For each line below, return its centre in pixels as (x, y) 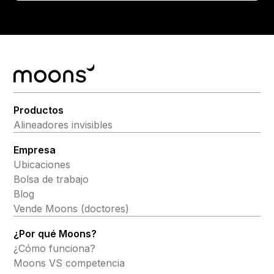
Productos (39, 110)
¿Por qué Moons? (55, 234)
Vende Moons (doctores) (72, 209)
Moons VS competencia (69, 263)
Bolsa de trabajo (51, 179)
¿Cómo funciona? (55, 248)
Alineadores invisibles (63, 125)
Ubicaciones (42, 165)
